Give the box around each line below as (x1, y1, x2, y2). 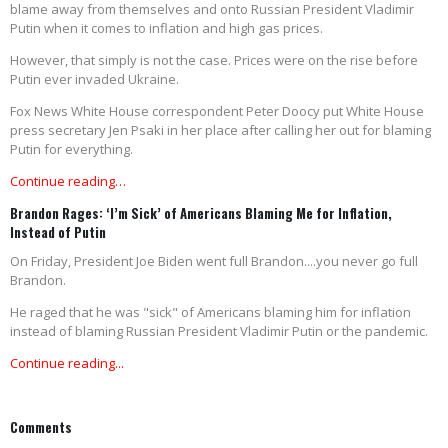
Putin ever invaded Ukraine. (10, 70, 179, 89)
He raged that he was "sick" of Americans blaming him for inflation (10, 303, 411, 322)
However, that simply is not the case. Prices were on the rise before (10, 51, 418, 70)
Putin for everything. (10, 140, 133, 159)
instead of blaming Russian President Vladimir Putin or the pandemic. (10, 322, 428, 341)
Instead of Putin (10, 222, 106, 243)
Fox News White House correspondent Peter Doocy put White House (10, 102, 424, 121)
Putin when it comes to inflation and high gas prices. (10, 19, 323, 38)
